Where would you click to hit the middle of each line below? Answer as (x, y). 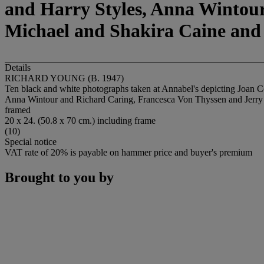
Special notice (31, 141)
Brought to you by (59, 177)
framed (18, 110)
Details (18, 67)
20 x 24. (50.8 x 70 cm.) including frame (80, 120)
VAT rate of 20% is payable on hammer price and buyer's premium (128, 152)
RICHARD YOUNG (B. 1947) (64, 78)
